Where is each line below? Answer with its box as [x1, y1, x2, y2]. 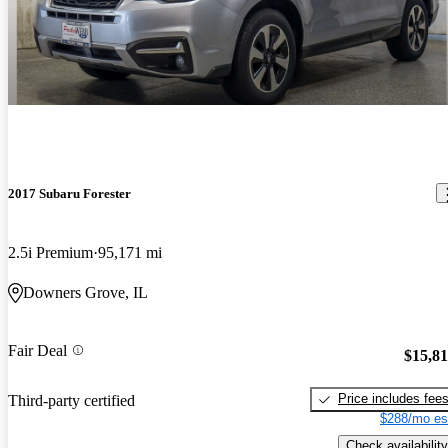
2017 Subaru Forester [8, 185, 131, 201]
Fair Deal [8, 341, 67, 359]
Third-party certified [8, 392, 135, 410]
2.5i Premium [8, 243, 93, 261]
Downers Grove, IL [23, 283, 148, 301]
